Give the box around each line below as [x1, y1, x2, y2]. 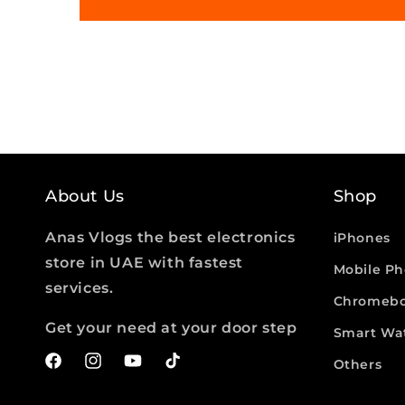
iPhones [333, 230, 391, 246]
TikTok [162, 362, 207, 379]
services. [45, 279, 114, 297]
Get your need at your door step [45, 319, 297, 336]
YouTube [122, 362, 184, 379]
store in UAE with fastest [45, 254, 244, 271]
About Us [45, 186, 125, 206]
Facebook [42, 362, 112, 379]
